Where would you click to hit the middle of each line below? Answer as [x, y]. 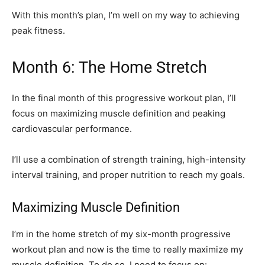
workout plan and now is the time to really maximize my [127, 250]
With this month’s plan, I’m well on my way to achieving [126, 15]
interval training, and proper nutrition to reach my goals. [128, 175]
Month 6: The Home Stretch [109, 68]
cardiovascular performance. [72, 129]
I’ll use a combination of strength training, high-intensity [129, 160]
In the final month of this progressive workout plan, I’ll [124, 98]
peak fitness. [38, 31]
